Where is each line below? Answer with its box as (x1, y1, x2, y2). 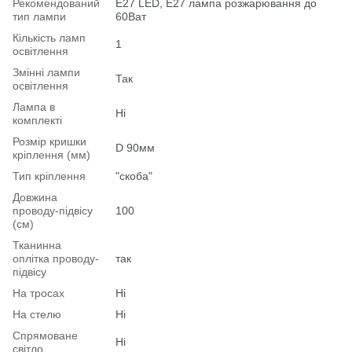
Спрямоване (13, 328, 78, 342)
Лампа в (13, 100, 55, 113)
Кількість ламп (13, 31, 86, 44)
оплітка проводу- (13, 251, 99, 265)
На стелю (13, 307, 61, 321)
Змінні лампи (13, 65, 80, 79)
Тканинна (13, 238, 61, 251)
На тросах (13, 286, 64, 299)
